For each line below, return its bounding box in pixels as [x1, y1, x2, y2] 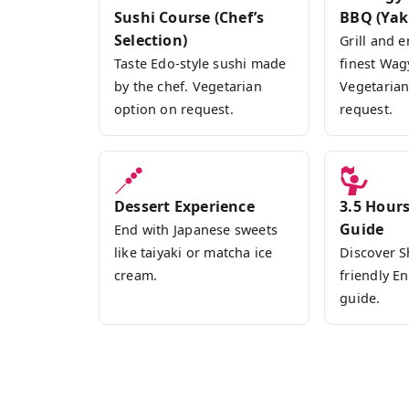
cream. [114, 267, 158, 284]
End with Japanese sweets [114, 221, 278, 238]
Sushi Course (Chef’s [114, 7, 265, 27]
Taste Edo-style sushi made [114, 55, 287, 72]
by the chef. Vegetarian [114, 78, 262, 95]
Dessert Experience [114, 196, 255, 216]
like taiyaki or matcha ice [114, 244, 273, 261]
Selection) [114, 30, 188, 50]
